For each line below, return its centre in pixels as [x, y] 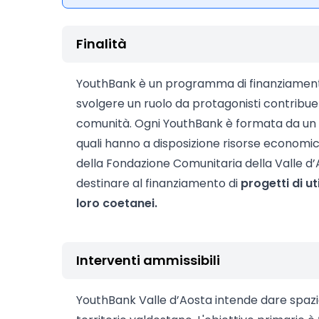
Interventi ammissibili [148, 260]
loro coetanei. [117, 203]
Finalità [101, 44]
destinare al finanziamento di [158, 183]
